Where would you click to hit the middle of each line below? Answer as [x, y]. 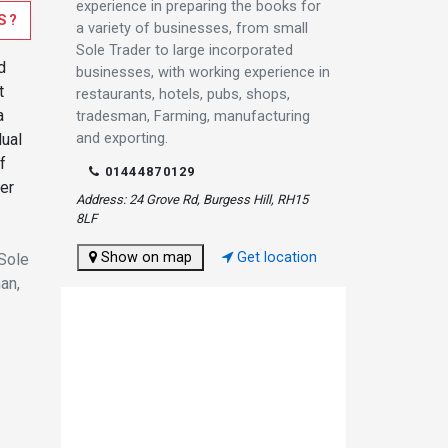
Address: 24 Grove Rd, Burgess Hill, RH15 [192, 199]
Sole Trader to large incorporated [184, 49]
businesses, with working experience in [203, 71]
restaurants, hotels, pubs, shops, [183, 93]
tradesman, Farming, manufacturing [193, 115]
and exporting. [122, 137]
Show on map [144, 257]
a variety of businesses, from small [192, 27]
